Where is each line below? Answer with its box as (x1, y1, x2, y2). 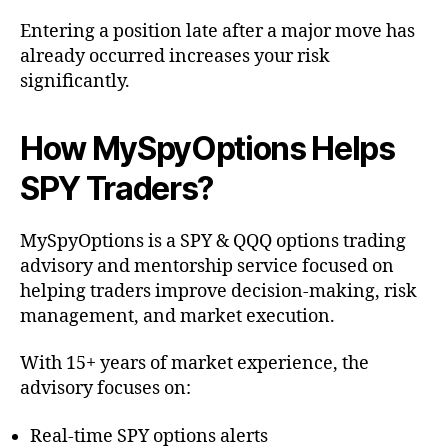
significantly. (20, 69, 134, 93)
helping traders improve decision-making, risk (20, 279, 417, 303)
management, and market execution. (20, 304, 335, 328)
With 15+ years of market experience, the (20, 352, 369, 376)
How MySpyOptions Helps (20, 128, 395, 168)
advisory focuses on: (20, 377, 191, 401)
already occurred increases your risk (20, 44, 330, 68)
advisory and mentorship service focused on (20, 254, 394, 278)
